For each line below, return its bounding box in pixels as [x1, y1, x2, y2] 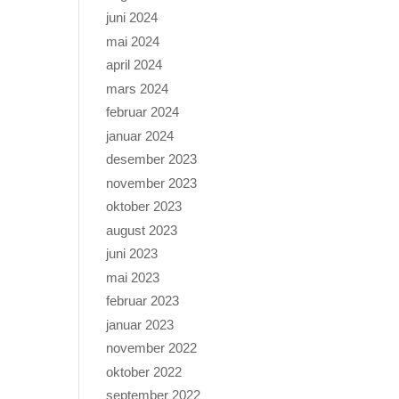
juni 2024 [106, 10, 159, 26]
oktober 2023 [106, 199, 183, 215]
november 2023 [106, 175, 198, 191]
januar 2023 [106, 316, 175, 332]
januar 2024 [106, 127, 175, 143]
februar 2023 [106, 293, 180, 309]
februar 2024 [106, 104, 180, 120]
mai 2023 [106, 269, 160, 285]
